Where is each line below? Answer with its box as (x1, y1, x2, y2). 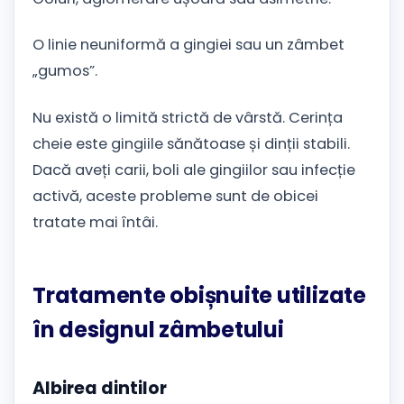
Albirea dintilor (32, 375, 167, 400)
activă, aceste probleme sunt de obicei (32, 186, 318, 207)
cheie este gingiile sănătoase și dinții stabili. (32, 133, 350, 155)
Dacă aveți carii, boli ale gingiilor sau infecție (32, 160, 355, 181)
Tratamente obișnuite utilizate (32, 280, 366, 311)
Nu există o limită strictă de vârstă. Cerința (32, 107, 343, 129)
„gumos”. (32, 60, 97, 82)
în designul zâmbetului (32, 315, 284, 345)
